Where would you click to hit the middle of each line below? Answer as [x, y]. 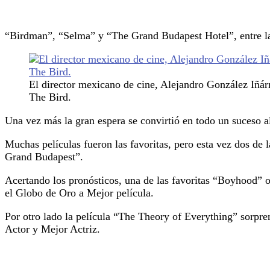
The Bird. [50, 97]
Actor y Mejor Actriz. [52, 229]
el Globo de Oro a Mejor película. [79, 193]
